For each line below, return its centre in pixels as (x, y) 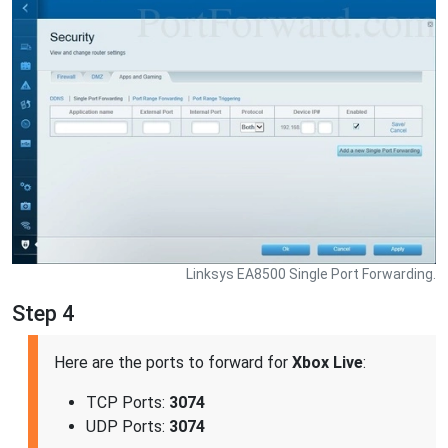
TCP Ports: (127, 403)
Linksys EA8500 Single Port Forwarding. (311, 274)
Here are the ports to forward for (173, 363)
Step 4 (43, 314)
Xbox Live (327, 363)
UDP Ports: (127, 427)
